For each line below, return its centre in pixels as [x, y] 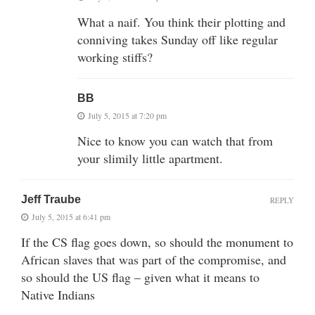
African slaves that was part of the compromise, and [154, 259]
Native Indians [58, 294]
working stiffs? [115, 57]
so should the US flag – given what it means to [140, 277]
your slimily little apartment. [150, 158]
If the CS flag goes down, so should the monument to [157, 242]
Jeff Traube [51, 199]
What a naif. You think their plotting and [181, 21]
